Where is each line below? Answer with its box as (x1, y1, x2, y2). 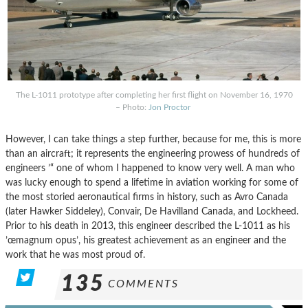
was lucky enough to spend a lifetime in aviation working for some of (5, 177, 298, 188)
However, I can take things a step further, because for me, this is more (5, 133, 301, 144)
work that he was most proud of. (5, 249, 145, 260)
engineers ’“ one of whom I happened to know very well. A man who (5, 162, 295, 173)
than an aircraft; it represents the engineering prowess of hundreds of (5, 148, 300, 159)
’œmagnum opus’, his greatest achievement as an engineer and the (5, 234, 286, 245)
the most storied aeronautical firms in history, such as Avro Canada (5, 191, 288, 202)
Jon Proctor (148, 102, 192, 111)
